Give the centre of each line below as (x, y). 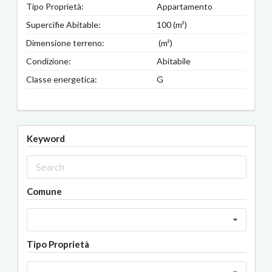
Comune (44, 191)
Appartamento (184, 7)
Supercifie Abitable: (63, 25)
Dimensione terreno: (65, 43)
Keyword (46, 139)
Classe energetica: (62, 80)
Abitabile (173, 61)
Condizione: (49, 61)
